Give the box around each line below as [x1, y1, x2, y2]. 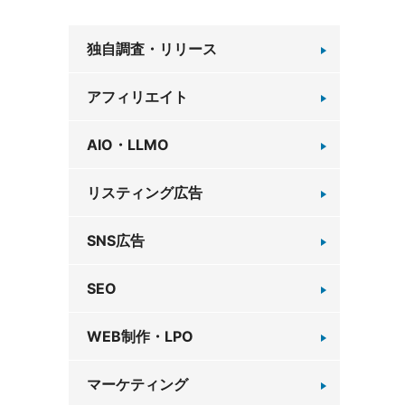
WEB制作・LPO [87, 327, 193, 345]
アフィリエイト [87, 88, 188, 106]
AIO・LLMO [87, 136, 169, 154]
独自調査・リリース [87, 40, 217, 58]
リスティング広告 [87, 184, 202, 202]
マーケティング [87, 375, 188, 393]
